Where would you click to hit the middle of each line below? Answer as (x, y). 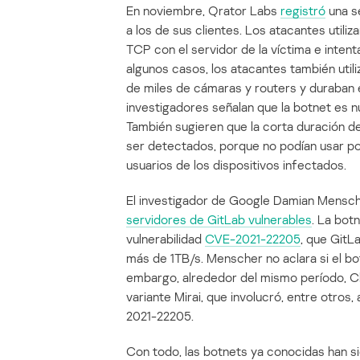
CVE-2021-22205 (253, 239)
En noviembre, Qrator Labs (203, 11)
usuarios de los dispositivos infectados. (236, 165)
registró (303, 11)
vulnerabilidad (166, 239)
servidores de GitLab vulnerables (219, 220)
